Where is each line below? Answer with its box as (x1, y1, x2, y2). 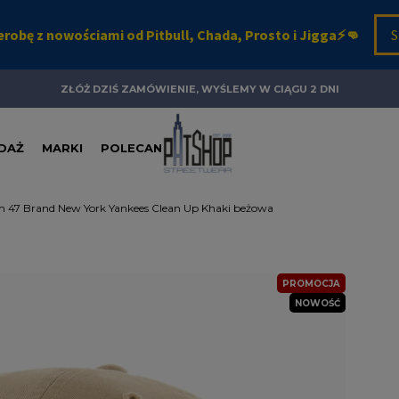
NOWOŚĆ (294, 297, 340, 309)
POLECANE (101, 141, 170, 155)
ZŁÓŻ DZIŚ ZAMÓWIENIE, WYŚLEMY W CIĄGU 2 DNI (60, 82, 339, 95)
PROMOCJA (281, 278, 340, 289)
